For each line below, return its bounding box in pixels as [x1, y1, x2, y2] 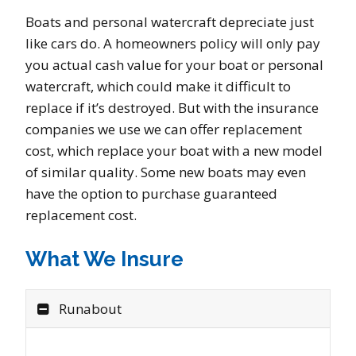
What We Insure [25, 247, 184, 271]
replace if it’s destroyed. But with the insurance [25, 99, 319, 117]
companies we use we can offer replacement [25, 120, 302, 138]
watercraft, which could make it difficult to [25, 77, 291, 95]
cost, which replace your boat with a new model [25, 141, 323, 160]
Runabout [58, 300, 122, 319]
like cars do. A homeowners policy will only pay [25, 34, 320, 52]
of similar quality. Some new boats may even [25, 163, 306, 181]
